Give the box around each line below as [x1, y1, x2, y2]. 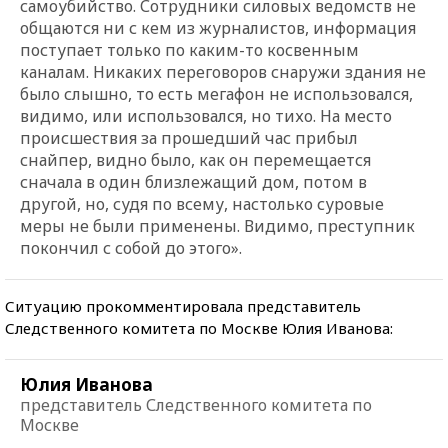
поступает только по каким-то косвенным [20, 38, 359, 61]
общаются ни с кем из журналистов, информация [20, 16, 416, 39]
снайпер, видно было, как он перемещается [20, 148, 371, 171]
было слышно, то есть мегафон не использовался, [20, 82, 413, 105]
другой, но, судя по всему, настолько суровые [20, 192, 384, 215]
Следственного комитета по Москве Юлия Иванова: [5, 317, 393, 338]
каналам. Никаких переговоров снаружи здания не [20, 60, 426, 83]
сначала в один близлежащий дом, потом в [20, 170, 367, 193]
